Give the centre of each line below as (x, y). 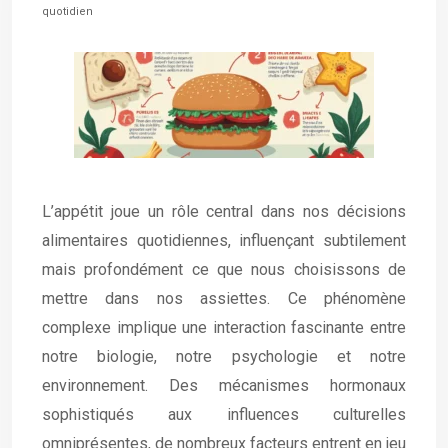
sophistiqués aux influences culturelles (224, 414)
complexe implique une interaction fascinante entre (224, 327)
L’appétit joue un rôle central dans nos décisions (224, 211)
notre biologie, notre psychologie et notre (224, 356)
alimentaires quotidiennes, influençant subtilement (224, 240)
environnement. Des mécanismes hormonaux (224, 385)
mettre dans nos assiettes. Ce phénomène (224, 298)
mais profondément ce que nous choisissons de (224, 269)
